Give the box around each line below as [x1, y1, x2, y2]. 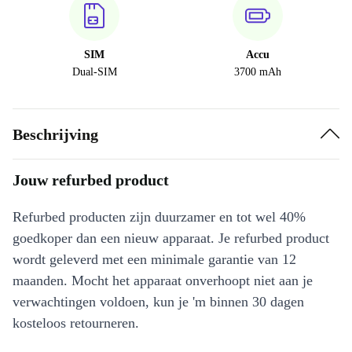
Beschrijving [13, 125, 98, 143]
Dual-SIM [71, 66, 117, 79]
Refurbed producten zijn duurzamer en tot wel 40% [13, 209, 306, 225]
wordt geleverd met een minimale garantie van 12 [13, 251, 296, 268]
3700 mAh [234, 66, 281, 79]
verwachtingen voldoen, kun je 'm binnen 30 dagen [13, 294, 304, 310]
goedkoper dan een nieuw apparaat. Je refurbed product [13, 230, 329, 247]
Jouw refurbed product [13, 171, 169, 189]
